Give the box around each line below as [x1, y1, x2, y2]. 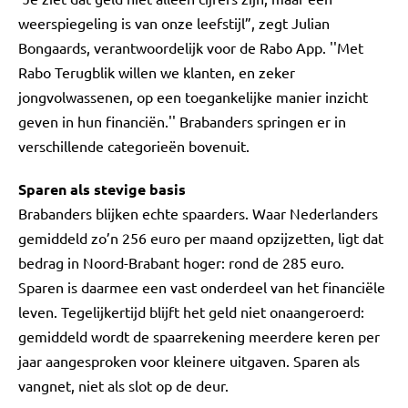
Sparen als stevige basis [18, 179, 186, 199]
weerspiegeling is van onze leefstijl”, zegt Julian [18, 14, 330, 32]
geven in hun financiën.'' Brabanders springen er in [18, 112, 346, 130]
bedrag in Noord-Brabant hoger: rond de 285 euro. [18, 253, 344, 271]
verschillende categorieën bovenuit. [18, 137, 250, 155]
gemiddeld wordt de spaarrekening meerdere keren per [18, 327, 380, 345]
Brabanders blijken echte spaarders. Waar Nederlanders [18, 204, 378, 222]
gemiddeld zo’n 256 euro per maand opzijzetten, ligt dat [18, 229, 383, 247]
